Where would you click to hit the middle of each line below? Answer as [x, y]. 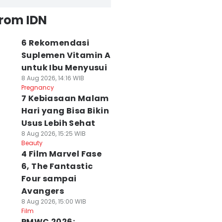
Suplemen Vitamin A [66, 55]
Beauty [32, 143]
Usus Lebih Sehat [58, 123]
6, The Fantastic [57, 166]
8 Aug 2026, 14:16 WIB [53, 78]
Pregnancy [37, 87]
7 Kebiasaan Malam [65, 98]
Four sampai [49, 179]
